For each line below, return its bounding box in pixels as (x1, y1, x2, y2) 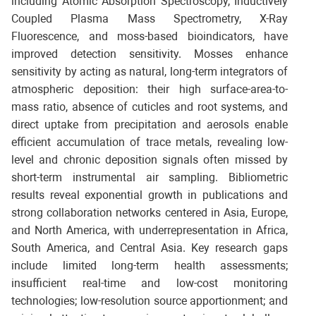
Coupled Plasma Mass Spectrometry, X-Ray (11, 11, 288, 25)
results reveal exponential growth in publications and (11, 188, 288, 202)
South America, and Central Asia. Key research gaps (11, 241, 288, 255)
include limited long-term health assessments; (11, 258, 288, 272)
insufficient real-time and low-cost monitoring (11, 276, 288, 290)
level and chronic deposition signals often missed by (11, 152, 288, 166)
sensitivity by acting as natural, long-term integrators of (11, 64, 288, 78)
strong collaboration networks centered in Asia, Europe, (11, 205, 288, 219)
